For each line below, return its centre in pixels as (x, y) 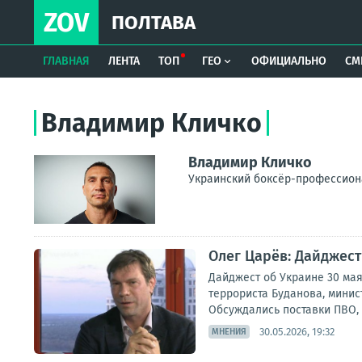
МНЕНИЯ (229, 332)
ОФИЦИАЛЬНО (289, 61)
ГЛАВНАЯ (67, 61)
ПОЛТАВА (154, 23)
